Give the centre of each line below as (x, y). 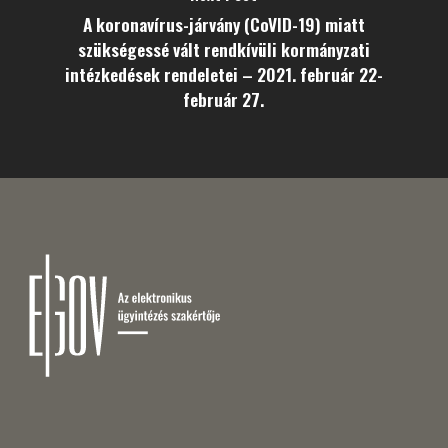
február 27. (224, 99)
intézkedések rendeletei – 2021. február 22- (223, 74)
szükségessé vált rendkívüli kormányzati (223, 49)
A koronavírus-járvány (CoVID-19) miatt (223, 24)
